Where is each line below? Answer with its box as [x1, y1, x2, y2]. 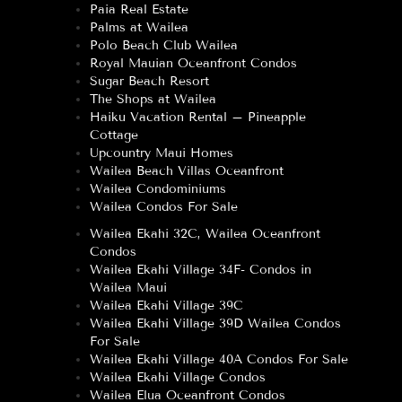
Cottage [90, 127, 138, 143]
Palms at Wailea [90, 20, 188, 35]
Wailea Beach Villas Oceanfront [90, 163, 284, 179]
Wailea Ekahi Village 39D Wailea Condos [90, 316, 341, 331]
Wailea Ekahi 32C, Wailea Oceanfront [90, 226, 320, 241]
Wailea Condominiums [90, 181, 226, 197]
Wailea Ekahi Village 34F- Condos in [90, 262, 311, 277]
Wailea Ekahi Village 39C [90, 298, 243, 313]
